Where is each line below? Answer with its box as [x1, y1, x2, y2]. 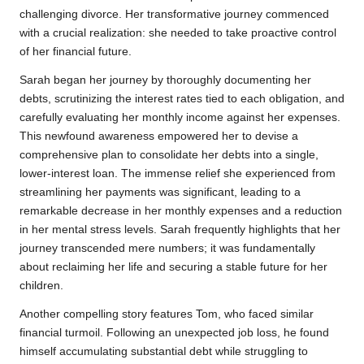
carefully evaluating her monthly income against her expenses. [19, 110, 340, 123]
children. [19, 279, 63, 292]
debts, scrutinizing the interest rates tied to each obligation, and [19, 92, 344, 105]
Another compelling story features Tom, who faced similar [19, 307, 314, 320]
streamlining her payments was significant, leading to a [19, 185, 301, 198]
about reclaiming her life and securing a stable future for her [19, 260, 327, 273]
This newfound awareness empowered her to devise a [19, 129, 298, 142]
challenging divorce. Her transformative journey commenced [19, 7, 329, 20]
